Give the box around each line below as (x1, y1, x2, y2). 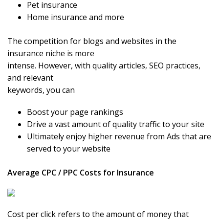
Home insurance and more (27, 12, 124, 23)
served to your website (27, 143, 110, 154)
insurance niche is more (7, 48, 94, 59)
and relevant (7, 72, 53, 84)
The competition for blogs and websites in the (7, 36, 176, 47)
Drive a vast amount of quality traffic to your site (27, 119, 204, 130)
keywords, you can (7, 85, 75, 96)
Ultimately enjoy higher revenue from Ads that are (27, 131, 211, 142)
